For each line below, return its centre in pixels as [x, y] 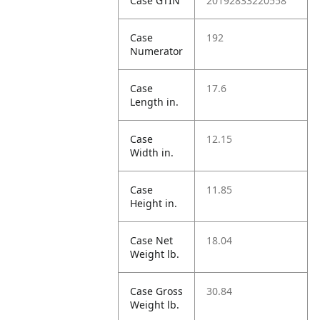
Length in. [155, 102]
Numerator [157, 51]
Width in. [152, 152]
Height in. [154, 203]
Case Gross [157, 291]
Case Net [152, 240]
